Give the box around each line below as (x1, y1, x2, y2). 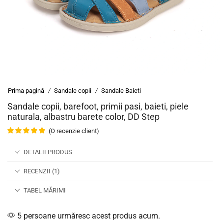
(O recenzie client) (49, 127, 99, 135)
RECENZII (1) (24, 167, 60, 175)
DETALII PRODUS (24, 148, 72, 156)
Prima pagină (8, 86, 44, 94)
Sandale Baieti (101, 86, 141, 94)
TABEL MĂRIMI (24, 186, 66, 194)
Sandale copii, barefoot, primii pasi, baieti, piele (7, 101, 189, 111)
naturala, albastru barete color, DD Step (7, 111, 160, 122)
